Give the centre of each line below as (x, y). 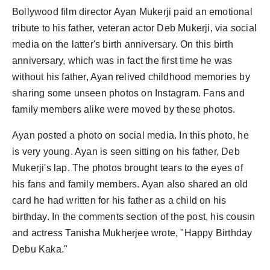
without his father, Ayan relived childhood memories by (131, 77)
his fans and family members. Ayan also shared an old (130, 184)
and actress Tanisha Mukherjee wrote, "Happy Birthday (132, 233)
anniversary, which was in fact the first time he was (122, 60)
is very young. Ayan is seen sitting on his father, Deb (126, 151)
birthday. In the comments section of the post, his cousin (134, 216)
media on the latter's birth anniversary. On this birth (123, 44)
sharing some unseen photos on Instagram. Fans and (128, 93)
